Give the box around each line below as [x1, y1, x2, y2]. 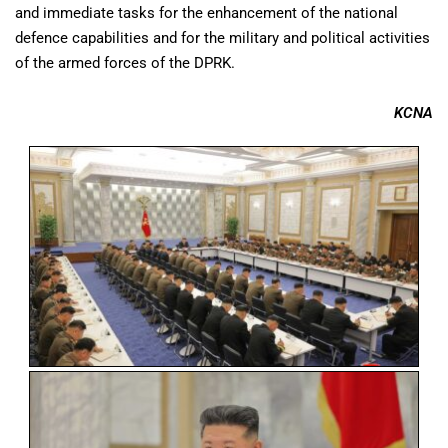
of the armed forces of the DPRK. [15, 54, 235, 73]
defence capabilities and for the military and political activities [15, 29, 430, 48]
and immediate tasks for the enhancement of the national [15, 4, 398, 23]
